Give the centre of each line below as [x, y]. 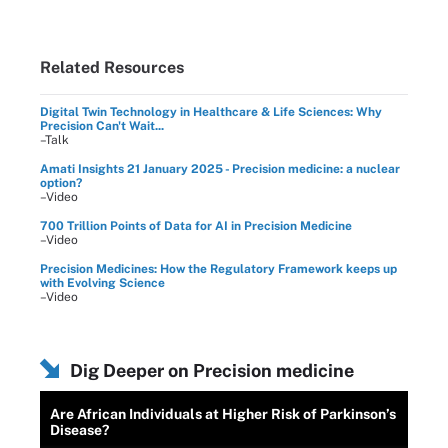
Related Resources [112, 67]
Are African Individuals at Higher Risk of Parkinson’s [223, 414]
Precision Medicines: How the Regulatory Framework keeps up [218, 269]
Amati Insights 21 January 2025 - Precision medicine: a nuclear [220, 169]
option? [61, 183]
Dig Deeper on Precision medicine [212, 370]
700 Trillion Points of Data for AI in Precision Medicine [196, 226]
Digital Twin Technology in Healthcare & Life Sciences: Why [211, 112]
